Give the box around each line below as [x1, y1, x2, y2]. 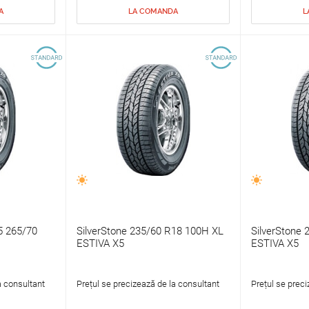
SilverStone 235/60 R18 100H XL [76, 225, 223, 238]
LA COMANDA [128, 7, 178, 17]
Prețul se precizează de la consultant [76, 279, 219, 290]
